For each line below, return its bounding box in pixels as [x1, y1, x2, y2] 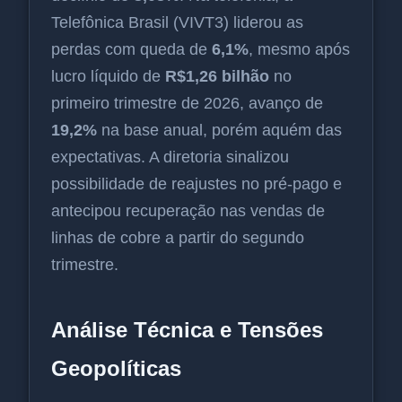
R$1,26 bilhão [165, 67, 269, 86]
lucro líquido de [51, 67, 165, 86]
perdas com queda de [51, 40, 212, 59]
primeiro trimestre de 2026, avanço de [51, 94, 323, 113]
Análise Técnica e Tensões [51, 318, 323, 343]
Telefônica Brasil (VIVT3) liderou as [51, 13, 303, 32]
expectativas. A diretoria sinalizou [51, 148, 289, 167]
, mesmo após [249, 40, 350, 59]
